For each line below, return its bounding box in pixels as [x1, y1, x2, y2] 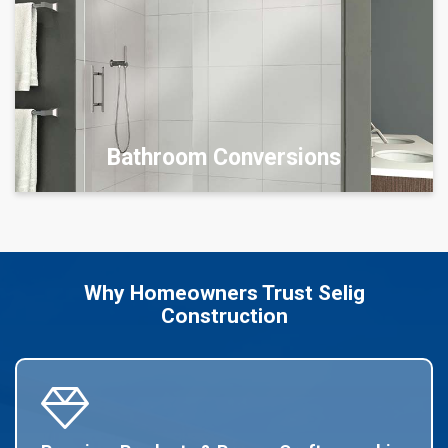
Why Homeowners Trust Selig [83, 281, 365, 306]
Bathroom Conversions [107, 143, 341, 171]
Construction [160, 304, 288, 329]
